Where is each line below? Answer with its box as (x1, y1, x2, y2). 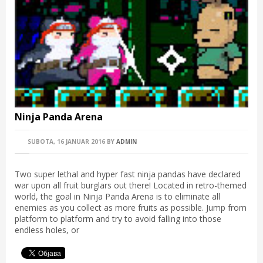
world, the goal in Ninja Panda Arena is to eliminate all (15, 191, 220, 203)
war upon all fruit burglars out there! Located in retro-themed (15, 180, 247, 191)
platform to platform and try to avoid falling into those (15, 213, 221, 225)
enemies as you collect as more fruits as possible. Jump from (15, 202, 247, 214)
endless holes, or (15, 224, 79, 236)
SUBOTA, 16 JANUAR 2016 (26, 137, 105, 146)
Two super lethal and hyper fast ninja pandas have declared (15, 168, 241, 180)
